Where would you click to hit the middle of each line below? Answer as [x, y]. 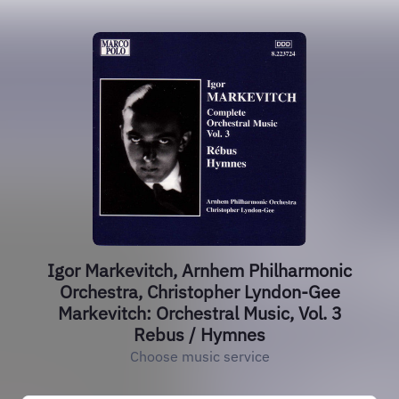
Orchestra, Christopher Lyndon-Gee [199, 292]
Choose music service [199, 356]
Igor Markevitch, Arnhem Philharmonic [199, 270]
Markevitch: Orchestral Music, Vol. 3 [199, 313]
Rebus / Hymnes [199, 334]
